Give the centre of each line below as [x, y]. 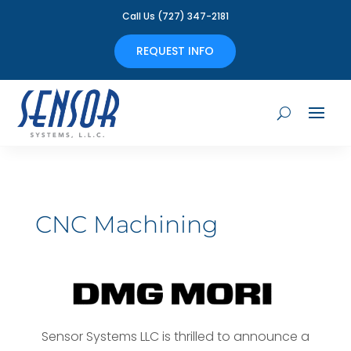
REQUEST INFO [175, 51]
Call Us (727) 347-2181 [175, 16]
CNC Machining [126, 225]
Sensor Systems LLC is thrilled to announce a [175, 337]
